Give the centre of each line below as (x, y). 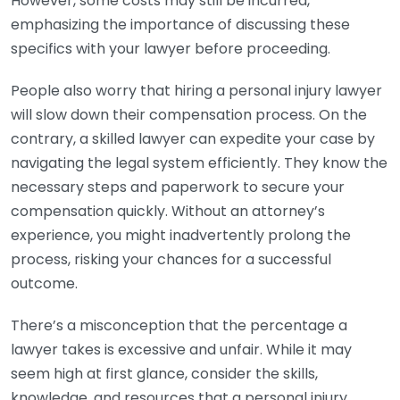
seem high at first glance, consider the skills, (164, 374)
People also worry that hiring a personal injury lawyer (196, 91)
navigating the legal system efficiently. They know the (199, 163)
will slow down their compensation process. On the (189, 115)
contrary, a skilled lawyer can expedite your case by (193, 139)
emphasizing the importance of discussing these (180, 25)
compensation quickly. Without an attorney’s (168, 211)
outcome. (44, 283)
